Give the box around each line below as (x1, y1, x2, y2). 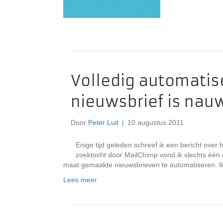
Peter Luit (88, 118, 118, 126)
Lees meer (63, 176, 97, 184)
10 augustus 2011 (127, 118, 184, 126)
